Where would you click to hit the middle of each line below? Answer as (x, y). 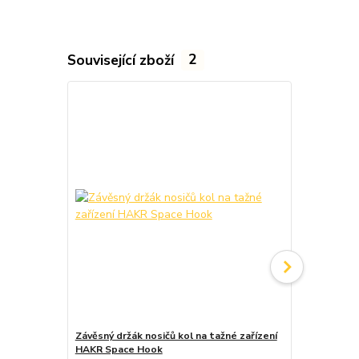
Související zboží (122, 60)
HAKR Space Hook (119, 349)
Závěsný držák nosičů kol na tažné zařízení (176, 335)
